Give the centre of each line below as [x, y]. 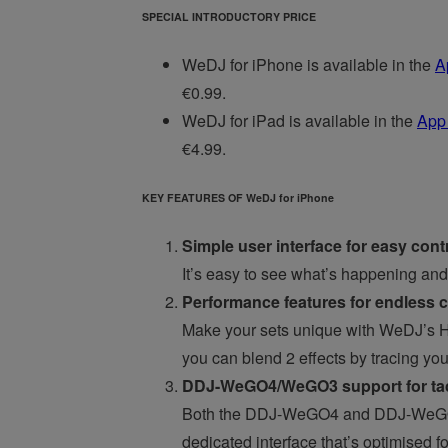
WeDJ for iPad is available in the [299, 121]
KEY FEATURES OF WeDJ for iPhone [238, 198]
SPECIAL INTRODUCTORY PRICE [229, 17]
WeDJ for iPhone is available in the [308, 65]
